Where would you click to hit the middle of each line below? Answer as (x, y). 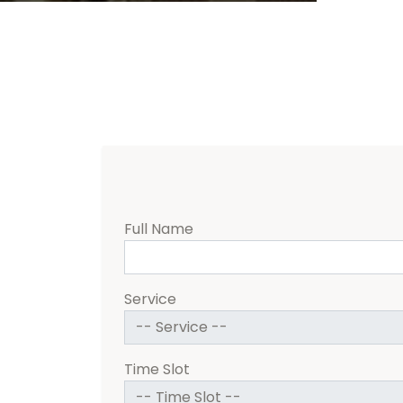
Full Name (159, 229)
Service (150, 300)
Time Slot (157, 370)
